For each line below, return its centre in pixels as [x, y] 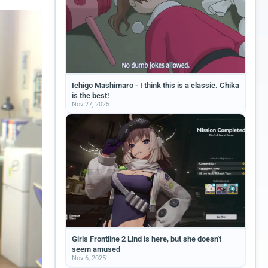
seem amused [96, 249]
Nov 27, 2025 [91, 104]
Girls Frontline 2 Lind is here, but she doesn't [147, 239]
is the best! [90, 95]
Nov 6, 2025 [89, 258]
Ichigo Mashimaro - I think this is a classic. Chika [156, 85]
